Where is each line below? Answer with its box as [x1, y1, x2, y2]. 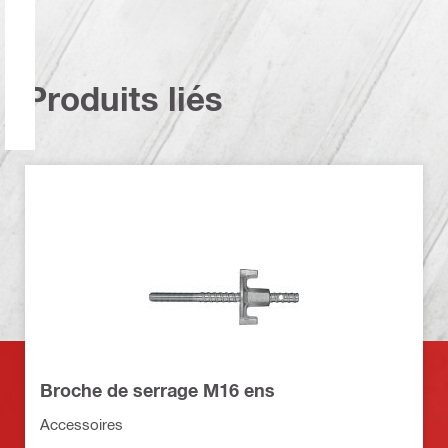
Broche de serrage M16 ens [40, 378, 275, 401]
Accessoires [40, 414, 123, 433]
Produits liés [25, 79, 223, 119]
